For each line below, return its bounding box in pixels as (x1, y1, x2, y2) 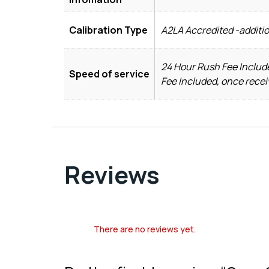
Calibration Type (69, 23, 148, 37)
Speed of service (69, 67, 150, 80)
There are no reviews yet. (94, 223, 196, 235)
